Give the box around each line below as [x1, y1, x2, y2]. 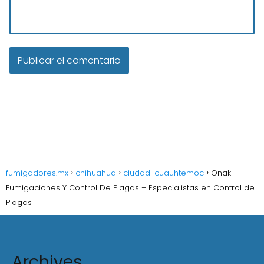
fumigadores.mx [6, 167, 68, 179]
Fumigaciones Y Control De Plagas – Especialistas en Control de [6, 182, 255, 193]
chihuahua [75, 167, 116, 179]
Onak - [211, 167, 237, 179]
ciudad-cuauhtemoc [123, 167, 204, 179]
